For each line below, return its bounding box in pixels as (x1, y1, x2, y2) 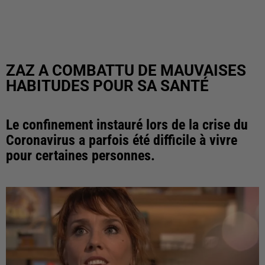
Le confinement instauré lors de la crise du (6, 117, 248, 133)
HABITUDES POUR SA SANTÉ (6, 77, 209, 95)
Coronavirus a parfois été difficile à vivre (6, 132, 237, 148)
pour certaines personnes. (6, 147, 155, 164)
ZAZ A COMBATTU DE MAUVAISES (6, 62, 246, 79)
